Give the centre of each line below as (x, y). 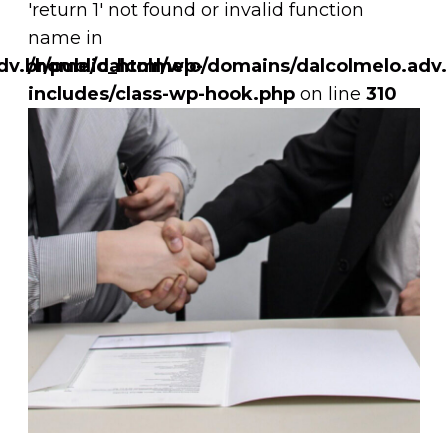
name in (65, 38)
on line (330, 94)
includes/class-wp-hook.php (161, 94)
